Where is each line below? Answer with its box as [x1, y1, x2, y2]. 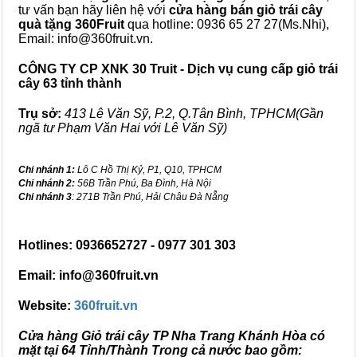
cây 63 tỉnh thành [18, 76, 122, 90]
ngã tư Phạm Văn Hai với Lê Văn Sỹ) [18, 121, 227, 135]
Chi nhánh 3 [18, 191, 72, 202]
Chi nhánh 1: [18, 164, 75, 175]
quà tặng [18, 18, 72, 31]
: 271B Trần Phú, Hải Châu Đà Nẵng [72, 191, 229, 202]
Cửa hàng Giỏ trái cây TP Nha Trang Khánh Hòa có [18, 329, 325, 343]
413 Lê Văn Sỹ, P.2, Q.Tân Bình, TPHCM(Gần [65, 107, 324, 120]
